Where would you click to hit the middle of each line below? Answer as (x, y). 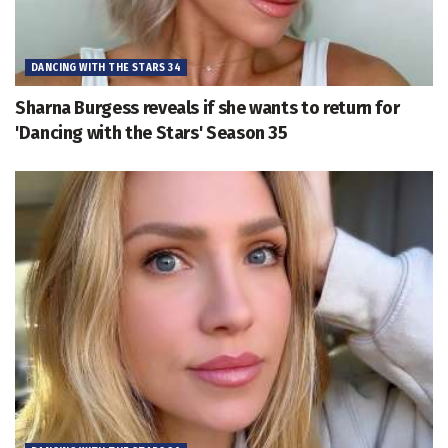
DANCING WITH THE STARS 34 (106, 68)
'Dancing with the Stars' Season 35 (151, 133)
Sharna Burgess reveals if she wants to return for (207, 108)
